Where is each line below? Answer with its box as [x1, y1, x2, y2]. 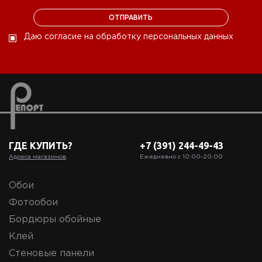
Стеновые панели [9, 249, 94, 258]
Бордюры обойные [9, 215, 101, 225]
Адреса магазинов [9, 154, 66, 160]
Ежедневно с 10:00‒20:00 [140, 154, 223, 160]
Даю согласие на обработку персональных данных [24, 33, 233, 41]
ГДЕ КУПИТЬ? [9, 140, 73, 151]
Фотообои [9, 198, 58, 208]
